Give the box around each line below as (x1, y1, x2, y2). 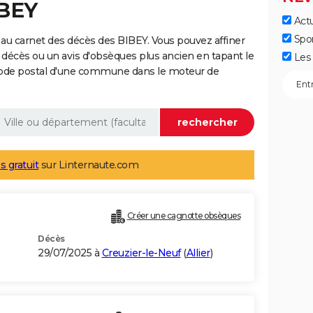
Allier (186, 247, 210, 260)
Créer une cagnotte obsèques (126, 210, 240, 221)
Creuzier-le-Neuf (101, 247, 181, 260)
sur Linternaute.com (38, 159, 138, 172)
